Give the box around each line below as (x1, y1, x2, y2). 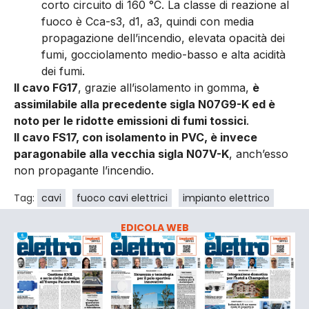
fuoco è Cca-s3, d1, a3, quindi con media (41, 14, 254, 29)
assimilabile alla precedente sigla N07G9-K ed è (14, 97, 275, 112)
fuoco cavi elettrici (77, 190, 168, 205)
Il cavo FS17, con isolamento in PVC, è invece (14, 130, 257, 145)
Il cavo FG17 (14, 81, 78, 95)
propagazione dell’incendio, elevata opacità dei (41, 31, 285, 46)
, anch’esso (229, 147, 288, 161)
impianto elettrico (183, 190, 270, 205)
